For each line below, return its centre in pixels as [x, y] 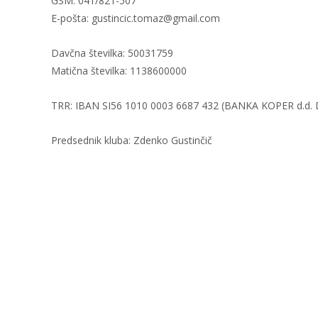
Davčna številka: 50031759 [112, 53]
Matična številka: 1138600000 [119, 71]
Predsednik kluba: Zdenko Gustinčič [132, 140]
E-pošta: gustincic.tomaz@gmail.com [136, 18]
